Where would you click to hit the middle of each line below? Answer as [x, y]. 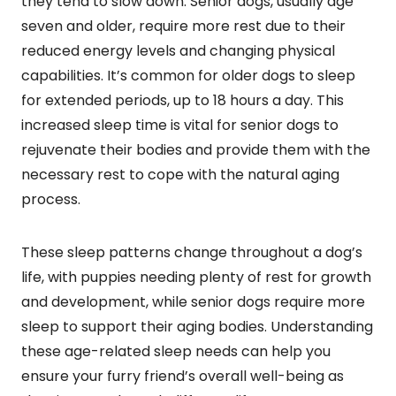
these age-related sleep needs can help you [176, 351]
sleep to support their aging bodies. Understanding [197, 326]
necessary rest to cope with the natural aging [180, 174]
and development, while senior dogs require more [193, 301]
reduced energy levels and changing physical [178, 50]
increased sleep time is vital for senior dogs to [180, 125]
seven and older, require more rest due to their [183, 26]
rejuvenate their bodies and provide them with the [196, 149]
